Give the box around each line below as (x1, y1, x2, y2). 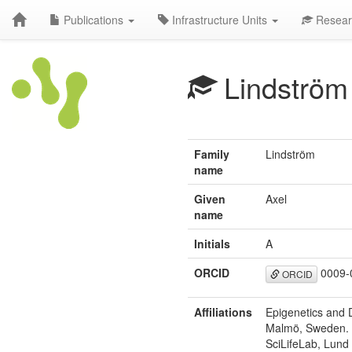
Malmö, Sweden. (266, 320, 349, 335)
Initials (194, 236, 230, 251)
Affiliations (194, 304, 252, 320)
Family (194, 146, 229, 162)
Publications (60, 12, 126, 27)
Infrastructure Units (169, 12, 270, 27)
